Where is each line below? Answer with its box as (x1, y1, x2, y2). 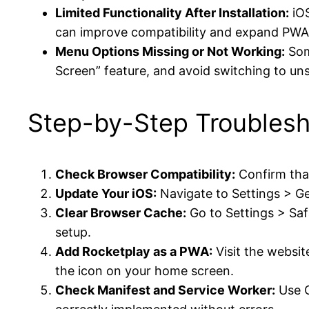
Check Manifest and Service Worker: (55, 283, 275, 298)
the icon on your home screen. (55, 263, 234, 279)
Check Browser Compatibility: (55, 167, 235, 182)
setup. (55, 225, 91, 240)
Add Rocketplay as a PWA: (55, 244, 212, 259)
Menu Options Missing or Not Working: (55, 44, 285, 59)
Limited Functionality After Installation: (55, 6, 289, 21)
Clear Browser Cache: (55, 206, 186, 221)
